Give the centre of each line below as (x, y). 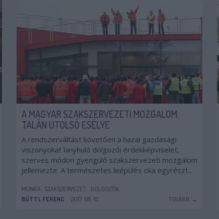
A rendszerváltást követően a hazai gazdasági (99, 139)
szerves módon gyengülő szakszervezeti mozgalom (109, 160)
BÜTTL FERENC (43, 199)
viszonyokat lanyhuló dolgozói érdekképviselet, (100, 150)
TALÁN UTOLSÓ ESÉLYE (66, 125)
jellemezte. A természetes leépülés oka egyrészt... (107, 170)
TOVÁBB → (183, 199)
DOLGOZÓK (105, 189)
